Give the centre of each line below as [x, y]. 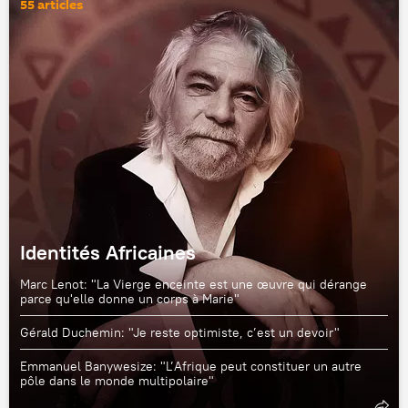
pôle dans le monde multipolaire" [117, 381]
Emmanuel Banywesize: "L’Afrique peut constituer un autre [191, 366]
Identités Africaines [108, 252]
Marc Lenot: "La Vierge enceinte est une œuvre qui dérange [194, 284]
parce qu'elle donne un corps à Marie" [130, 299]
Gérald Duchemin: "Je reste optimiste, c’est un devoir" [180, 332]
